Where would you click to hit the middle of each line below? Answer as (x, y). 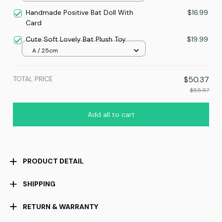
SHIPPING (39, 184)
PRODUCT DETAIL (53, 161)
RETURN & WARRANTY (60, 206)
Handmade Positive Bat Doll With (80, 13)
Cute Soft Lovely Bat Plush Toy (76, 39)
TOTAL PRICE (33, 79)
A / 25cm (45, 50)
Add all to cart (111, 115)
